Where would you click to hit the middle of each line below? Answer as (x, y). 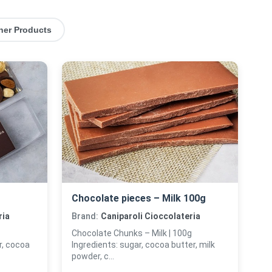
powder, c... (93, 256)
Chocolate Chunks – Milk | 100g (132, 233)
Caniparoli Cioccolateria (151, 216)
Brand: (85, 216)
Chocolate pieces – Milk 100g (139, 198)
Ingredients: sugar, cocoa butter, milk (143, 245)
